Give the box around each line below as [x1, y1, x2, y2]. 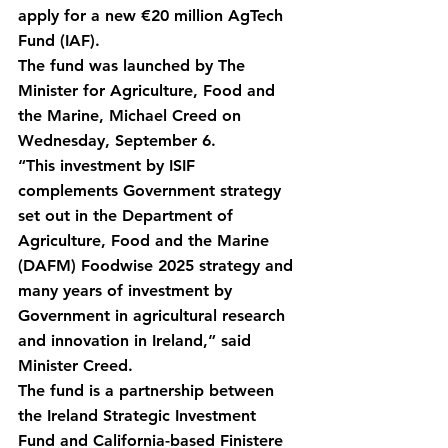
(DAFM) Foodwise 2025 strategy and [18, 256, 298, 275]
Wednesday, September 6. [18, 131, 216, 150]
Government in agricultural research [18, 306, 290, 325]
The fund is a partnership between [18, 381, 279, 400]
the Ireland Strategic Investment [18, 406, 261, 425]
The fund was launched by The [18, 56, 250, 75]
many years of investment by [18, 281, 237, 300]
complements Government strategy [18, 181, 286, 200]
